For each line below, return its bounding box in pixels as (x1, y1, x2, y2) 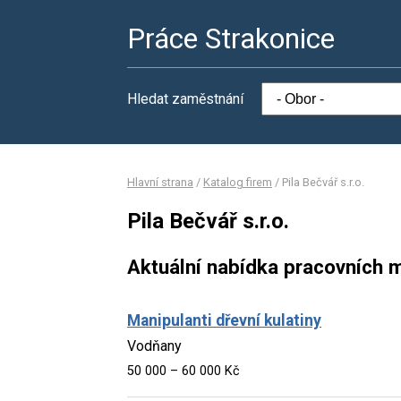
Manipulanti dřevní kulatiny (127, 311, 321, 329)
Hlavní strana (127, 175, 193, 189)
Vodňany (127, 337, 182, 354)
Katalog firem (203, 175, 272, 189)
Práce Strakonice (127, 21, 335, 55)
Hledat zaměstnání (127, 90, 243, 107)
